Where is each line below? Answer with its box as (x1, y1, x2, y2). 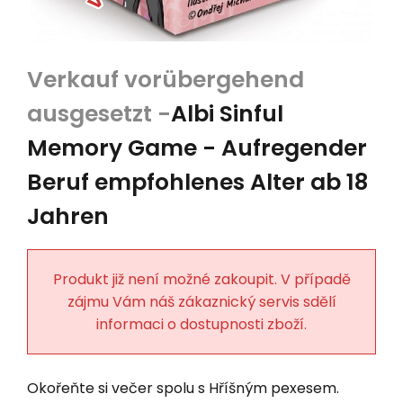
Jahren (27, 200, 109, 232)
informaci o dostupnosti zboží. (96, 313, 307, 335)
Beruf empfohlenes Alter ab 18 (27, 166, 368, 198)
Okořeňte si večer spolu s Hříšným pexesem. (27, 377, 339, 399)
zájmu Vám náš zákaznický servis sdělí (67, 291, 336, 312)
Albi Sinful (171, 97, 283, 130)
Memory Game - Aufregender (27, 131, 367, 164)
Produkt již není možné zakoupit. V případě (52, 268, 351, 290)
